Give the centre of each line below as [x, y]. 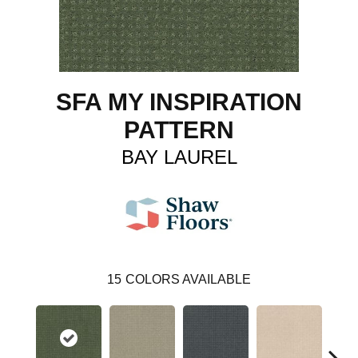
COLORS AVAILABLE [188, 279]
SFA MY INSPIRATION [179, 101]
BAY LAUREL [179, 157]
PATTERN [179, 129]
